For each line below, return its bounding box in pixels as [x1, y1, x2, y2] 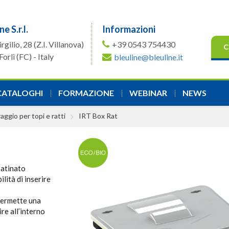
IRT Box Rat [79, 111, 118, 120]
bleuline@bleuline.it [113, 52, 183, 62]
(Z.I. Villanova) [33, 39, 84, 49]
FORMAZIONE [58, 88, 114, 98]
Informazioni [102, 24, 155, 35]
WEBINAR [129, 88, 167, 98]
